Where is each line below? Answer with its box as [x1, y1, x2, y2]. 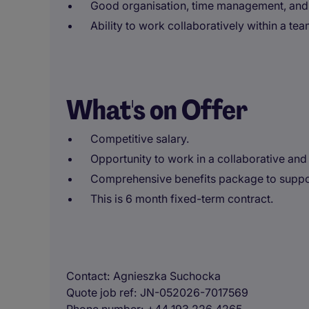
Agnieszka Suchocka [113, 269, 221, 283]
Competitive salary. [90, 132, 189, 146]
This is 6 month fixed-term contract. [90, 192, 273, 206]
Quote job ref [66, 286, 134, 299]
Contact [66, 269, 107, 283]
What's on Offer [66, 92, 248, 128]
